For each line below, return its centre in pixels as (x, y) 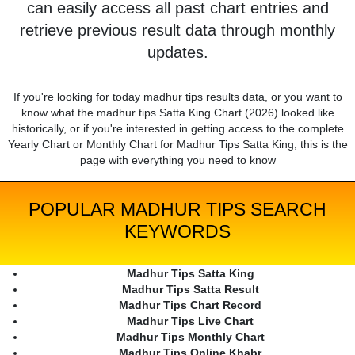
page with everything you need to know (177, 160)
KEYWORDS (177, 232)
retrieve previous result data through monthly (177, 31)
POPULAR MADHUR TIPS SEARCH (177, 210)
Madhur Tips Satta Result (190, 290)
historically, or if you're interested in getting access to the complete (177, 129)
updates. (177, 53)
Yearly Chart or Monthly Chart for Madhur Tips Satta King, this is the (177, 145)
